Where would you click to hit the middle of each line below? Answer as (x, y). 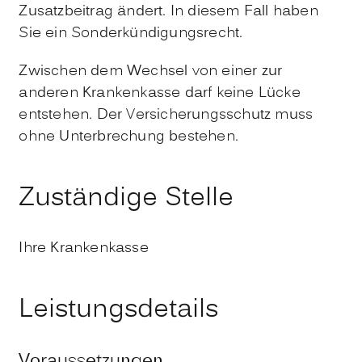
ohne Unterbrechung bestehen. (128, 137)
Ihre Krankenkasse (84, 248)
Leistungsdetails (119, 310)
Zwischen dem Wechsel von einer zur (151, 71)
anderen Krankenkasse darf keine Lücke (160, 93)
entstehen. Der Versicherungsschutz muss (166, 115)
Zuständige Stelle (126, 198)
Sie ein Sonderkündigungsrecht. (131, 33)
